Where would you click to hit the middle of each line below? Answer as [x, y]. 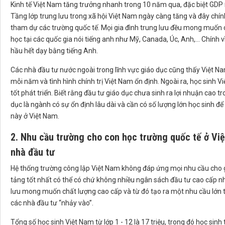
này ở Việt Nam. [35, 116]
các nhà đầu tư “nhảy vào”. [52, 203]
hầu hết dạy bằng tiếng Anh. [54, 51]
